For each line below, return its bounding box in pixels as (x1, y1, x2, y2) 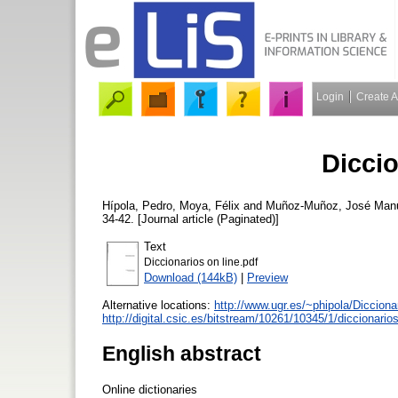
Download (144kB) (144, 270, 237, 284)
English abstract (102, 341, 261, 365)
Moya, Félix (179, 198, 240, 212)
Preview (247, 270, 288, 284)
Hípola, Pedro (102, 198, 172, 212)
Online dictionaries (102, 382, 197, 396)
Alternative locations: (102, 298, 214, 312)
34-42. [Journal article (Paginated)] (102, 211, 279, 226)
